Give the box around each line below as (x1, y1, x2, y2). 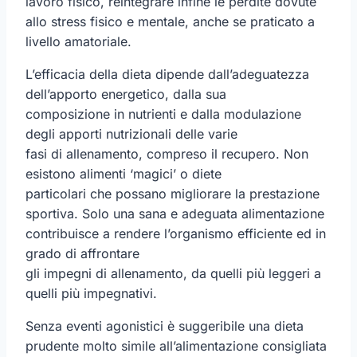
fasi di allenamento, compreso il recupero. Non (25, 145, 308, 162)
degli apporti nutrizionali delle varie (25, 125, 237, 142)
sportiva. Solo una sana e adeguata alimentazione (25, 205, 324, 222)
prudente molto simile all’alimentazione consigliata (25, 337, 327, 354)
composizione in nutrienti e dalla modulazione (25, 105, 301, 122)
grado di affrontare (25, 245, 139, 261)
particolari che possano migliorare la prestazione (25, 185, 320, 202)
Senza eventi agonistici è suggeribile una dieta (25, 317, 304, 334)
